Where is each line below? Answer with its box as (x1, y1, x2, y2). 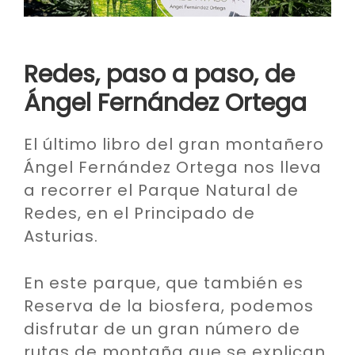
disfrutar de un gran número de (24, 317, 300, 340)
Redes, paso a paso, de (24, 57, 295, 91)
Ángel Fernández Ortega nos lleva (24, 155, 322, 178)
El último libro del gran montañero (24, 132, 324, 155)
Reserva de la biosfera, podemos (24, 294, 314, 317)
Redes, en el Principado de (24, 201, 255, 224)
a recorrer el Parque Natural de (24, 178, 299, 201)
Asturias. (24, 224, 98, 247)
